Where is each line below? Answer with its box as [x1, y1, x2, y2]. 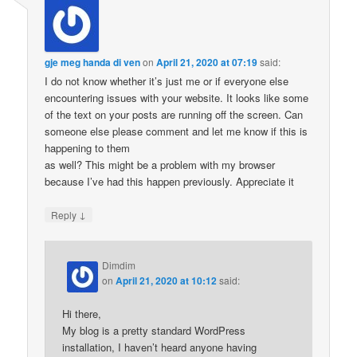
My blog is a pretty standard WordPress [62, 322, 246, 338]
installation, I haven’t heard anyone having [62, 339, 257, 355]
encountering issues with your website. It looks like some [45, 90, 309, 106]
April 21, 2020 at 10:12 [116, 273, 218, 288]
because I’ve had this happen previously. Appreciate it [45, 174, 295, 190]
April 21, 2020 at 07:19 [156, 55, 258, 70]
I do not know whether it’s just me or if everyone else [45, 73, 289, 89]
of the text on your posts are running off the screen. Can [45, 107, 304, 123]
